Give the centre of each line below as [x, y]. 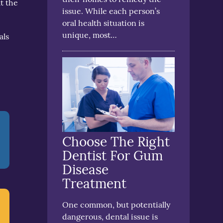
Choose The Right [116, 142]
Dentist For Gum [113, 156]
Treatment [95, 184]
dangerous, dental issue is [110, 217]
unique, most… [90, 35]
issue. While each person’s [111, 11]
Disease [86, 170]
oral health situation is [104, 23]
